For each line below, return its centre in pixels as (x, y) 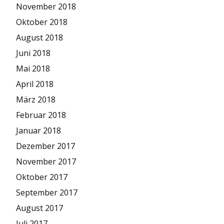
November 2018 (46, 7)
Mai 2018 (33, 69)
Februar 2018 (41, 115)
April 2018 (35, 84)
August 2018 (39, 38)
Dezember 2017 (45, 146)
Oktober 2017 (42, 177)
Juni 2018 (33, 53)
